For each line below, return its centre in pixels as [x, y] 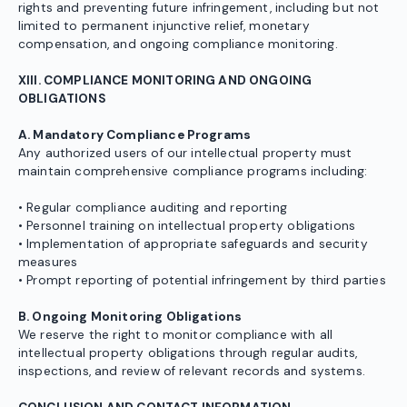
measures [48, 263]
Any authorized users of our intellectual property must [185, 154]
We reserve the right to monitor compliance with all [176, 335]
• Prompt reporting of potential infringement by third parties [202, 281]
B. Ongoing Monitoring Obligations [130, 317]
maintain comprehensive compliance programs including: [193, 172]
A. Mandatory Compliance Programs [135, 135]
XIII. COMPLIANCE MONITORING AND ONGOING [165, 81]
